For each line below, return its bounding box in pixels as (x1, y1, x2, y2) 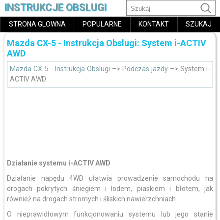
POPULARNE (82, 20, 122, 28)
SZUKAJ (186, 20, 212, 28)
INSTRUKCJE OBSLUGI (4, 1, 107, 13)
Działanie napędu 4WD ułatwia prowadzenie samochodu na (6, 174, 214, 182)
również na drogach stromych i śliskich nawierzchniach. (6, 195, 177, 203)
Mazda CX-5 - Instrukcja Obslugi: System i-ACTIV (6, 38, 206, 48)
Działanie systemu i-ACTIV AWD (6, 159, 110, 167)
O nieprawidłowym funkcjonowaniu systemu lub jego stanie (6, 210, 214, 218)
